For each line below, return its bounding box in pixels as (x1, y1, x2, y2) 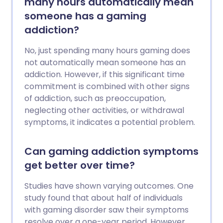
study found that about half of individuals (24, 192, 183, 204)
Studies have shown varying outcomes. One (24, 180, 194, 192)
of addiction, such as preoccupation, (24, 93, 166, 105)
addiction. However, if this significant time (24, 69, 185, 81)
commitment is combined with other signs (24, 81, 190, 93)
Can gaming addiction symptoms (24, 144, 199, 159)
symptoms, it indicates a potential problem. (24, 116, 195, 128)
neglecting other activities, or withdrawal (24, 105, 184, 116)
